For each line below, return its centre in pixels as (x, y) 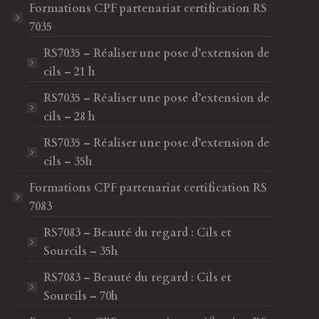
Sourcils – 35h (81, 251)
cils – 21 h (69, 72)
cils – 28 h (69, 117)
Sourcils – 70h (81, 296)
